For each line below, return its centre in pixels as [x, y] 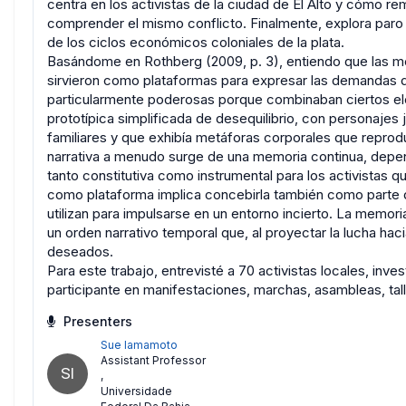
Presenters [96, 322]
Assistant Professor [153, 361]
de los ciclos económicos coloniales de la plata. [196, 43]
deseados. [80, 252]
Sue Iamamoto [139, 345]
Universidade [136, 391]
